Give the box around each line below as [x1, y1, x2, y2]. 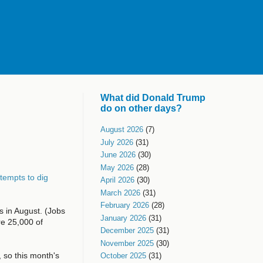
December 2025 [100, 226, 154, 235]
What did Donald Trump [100, 93, 205, 103]
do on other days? [100, 103, 182, 113]
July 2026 [100, 137, 133, 147]
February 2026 [100, 201, 149, 210]
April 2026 [100, 176, 134, 185]
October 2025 [100, 251, 146, 261]
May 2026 [100, 163, 134, 172]
